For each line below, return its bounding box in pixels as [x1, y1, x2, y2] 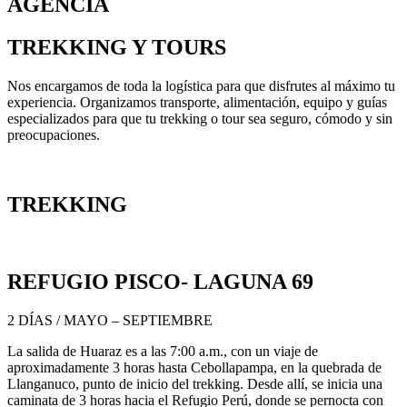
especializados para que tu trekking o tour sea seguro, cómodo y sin [7, 111, 392, 127]
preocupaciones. [7, 127, 100, 144]
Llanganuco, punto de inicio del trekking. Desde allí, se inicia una [7, 375, 382, 392]
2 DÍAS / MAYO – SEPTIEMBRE [7, 312, 213, 328]
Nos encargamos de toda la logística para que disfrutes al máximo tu [7, 78, 395, 94]
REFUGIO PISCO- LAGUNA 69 [7, 269, 313, 293]
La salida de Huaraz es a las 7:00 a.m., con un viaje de [7, 342, 318, 359]
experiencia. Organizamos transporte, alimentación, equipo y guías [7, 94, 387, 111]
